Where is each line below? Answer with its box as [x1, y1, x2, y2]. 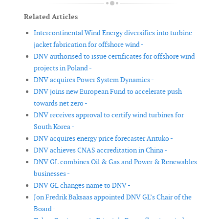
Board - [34, 204, 56, 214]
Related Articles [24, 12, 78, 22]
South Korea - [34, 122, 74, 131]
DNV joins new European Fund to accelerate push [34, 87, 182, 96]
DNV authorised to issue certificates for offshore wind [34, 52, 195, 61]
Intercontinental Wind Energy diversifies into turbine [34, 28, 192, 38]
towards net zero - [34, 99, 88, 108]
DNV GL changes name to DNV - [34, 181, 131, 190]
